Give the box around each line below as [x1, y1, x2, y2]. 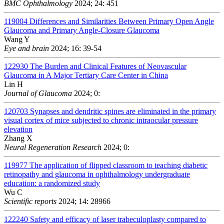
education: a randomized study [4, 178, 100, 187]
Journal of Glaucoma [4, 88, 72, 97]
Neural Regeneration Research [4, 142, 101, 151]
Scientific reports [4, 196, 56, 205]
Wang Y [4, 34, 30, 43]
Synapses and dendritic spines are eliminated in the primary [30, 106, 216, 115]
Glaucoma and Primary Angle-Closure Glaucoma [4, 25, 159, 34]
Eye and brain [4, 43, 49, 52]
